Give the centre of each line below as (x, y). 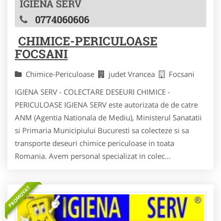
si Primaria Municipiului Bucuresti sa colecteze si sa (102, 130)
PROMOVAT (19, 196)
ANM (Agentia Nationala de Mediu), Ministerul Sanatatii (108, 118)
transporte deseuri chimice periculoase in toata (94, 143)
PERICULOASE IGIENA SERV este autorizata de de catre (106, 105)
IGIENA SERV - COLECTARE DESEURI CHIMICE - (92, 92)
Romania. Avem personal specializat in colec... (93, 156)
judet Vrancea (134, 74)
